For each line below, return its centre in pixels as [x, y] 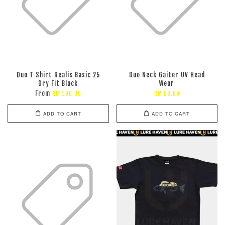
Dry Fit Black [58, 84]
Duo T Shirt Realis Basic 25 [58, 75]
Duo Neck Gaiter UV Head [167, 75]
